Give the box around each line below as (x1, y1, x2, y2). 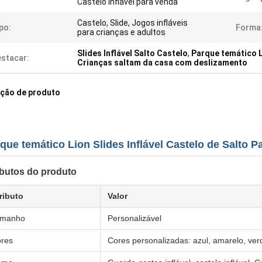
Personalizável (108, 213, 161, 223)
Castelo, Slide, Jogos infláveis (77, 18, 188, 27)
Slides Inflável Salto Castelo (77, 49, 188, 58)
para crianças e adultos (77, 27, 166, 37)
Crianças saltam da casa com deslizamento (77, 58, 247, 67)
